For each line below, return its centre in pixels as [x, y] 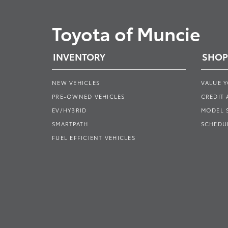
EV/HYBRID [69, 110]
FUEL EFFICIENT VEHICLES [94, 137]
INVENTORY [79, 56]
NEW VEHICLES [76, 82]
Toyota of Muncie [126, 33]
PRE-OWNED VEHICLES [89, 96]
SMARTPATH [70, 124]
